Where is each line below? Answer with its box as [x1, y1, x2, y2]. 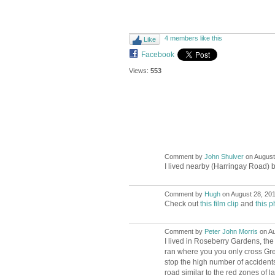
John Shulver [204, 152, 244, 160]
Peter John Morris [204, 227, 258, 235]
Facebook [141, 50, 174, 59]
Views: [128, 66, 149, 74]
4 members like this [164, 34, 222, 42]
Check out [164, 199, 200, 208]
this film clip [199, 199, 239, 208]
